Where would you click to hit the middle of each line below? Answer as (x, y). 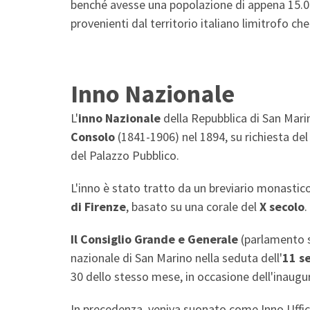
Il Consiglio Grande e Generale (154, 239)
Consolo (93, 136)
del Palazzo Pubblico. (125, 155)
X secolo (282, 206)
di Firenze (98, 206)
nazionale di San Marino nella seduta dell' (176, 257)
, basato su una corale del (193, 206)
